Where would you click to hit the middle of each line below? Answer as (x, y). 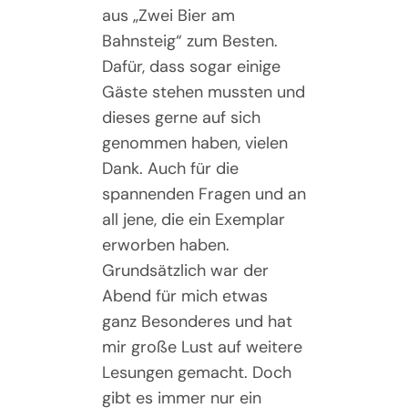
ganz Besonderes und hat (197, 321)
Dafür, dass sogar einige (191, 66)
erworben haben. (165, 245)
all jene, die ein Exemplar (193, 219)
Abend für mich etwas (184, 296)
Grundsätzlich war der (185, 270)
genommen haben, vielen (194, 143)
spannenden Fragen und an (204, 194)
